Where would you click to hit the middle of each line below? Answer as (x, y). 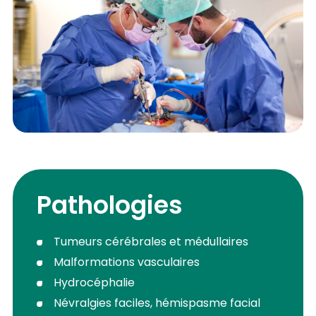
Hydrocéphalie (95, 283)
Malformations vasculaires (127, 263)
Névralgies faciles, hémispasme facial (157, 304)
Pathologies (109, 207)
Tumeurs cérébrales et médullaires (151, 242)
